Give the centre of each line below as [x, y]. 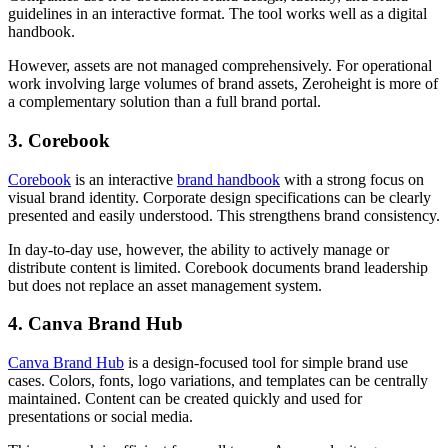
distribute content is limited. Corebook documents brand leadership [218, 267]
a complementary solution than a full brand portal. [164, 102]
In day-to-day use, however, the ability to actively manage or [198, 249]
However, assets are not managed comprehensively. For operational [220, 66]
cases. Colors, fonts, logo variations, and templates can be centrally [218, 380]
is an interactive [124, 179]
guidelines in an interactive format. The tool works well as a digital [217, 14]
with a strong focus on [352, 179]
